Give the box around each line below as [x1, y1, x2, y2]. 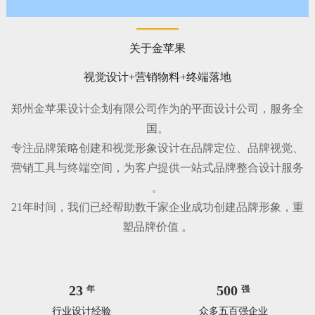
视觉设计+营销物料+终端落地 [83, 71, 231, 84]
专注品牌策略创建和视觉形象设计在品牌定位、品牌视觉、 [11, 142, 304, 155]
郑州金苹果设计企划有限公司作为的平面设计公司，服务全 [11, 103, 304, 115]
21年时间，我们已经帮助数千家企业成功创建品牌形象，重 [11, 201, 304, 214]
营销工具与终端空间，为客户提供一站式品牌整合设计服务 [11, 162, 304, 174]
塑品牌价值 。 [122, 221, 193, 233]
